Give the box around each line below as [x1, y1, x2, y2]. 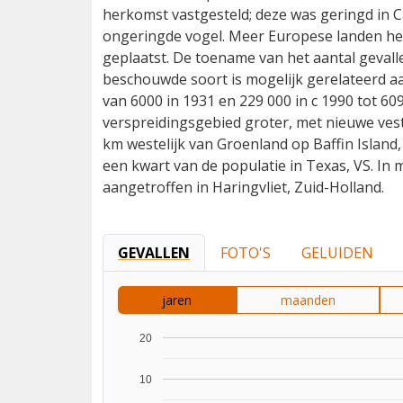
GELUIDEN [301, 243, 373, 263]
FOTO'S [220, 243, 271, 263]
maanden [280, 291, 336, 309]
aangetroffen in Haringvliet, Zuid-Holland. [103, 177, 384, 197]
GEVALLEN [118, 243, 190, 263]
